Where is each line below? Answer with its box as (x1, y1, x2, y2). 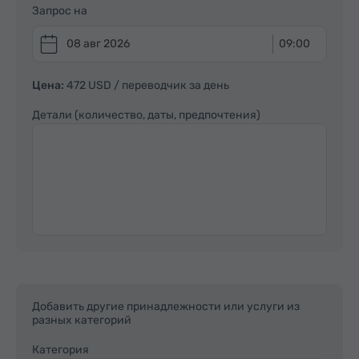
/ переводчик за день (114, 78, 229, 92)
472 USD (67, 78, 114, 92)
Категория (32, 342, 89, 357)
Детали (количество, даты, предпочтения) (32, 107, 260, 122)
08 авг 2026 (67, 36, 130, 50)
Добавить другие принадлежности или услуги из (32, 299, 300, 313)
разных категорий (32, 313, 131, 327)
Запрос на (32, 3, 87, 18)
